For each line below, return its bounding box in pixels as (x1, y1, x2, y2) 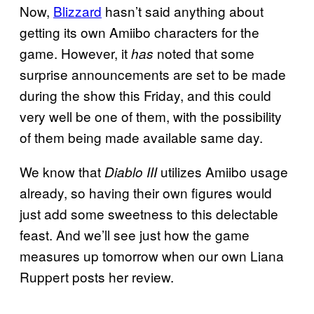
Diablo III (104, 163, 157, 182)
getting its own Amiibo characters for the (20, 22, 259, 42)
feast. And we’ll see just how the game (20, 225, 250, 245)
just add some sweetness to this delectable (20, 204, 278, 224)
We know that (20, 162, 104, 182)
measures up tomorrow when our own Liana (20, 246, 284, 266)
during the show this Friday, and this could (20, 86, 271, 105)
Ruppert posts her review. (20, 267, 174, 287)
